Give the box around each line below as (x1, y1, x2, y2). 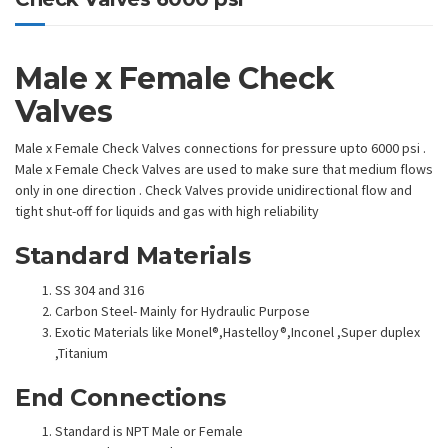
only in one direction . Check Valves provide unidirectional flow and (15, 181, 412, 200)
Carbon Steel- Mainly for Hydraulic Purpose (55, 301, 310, 320)
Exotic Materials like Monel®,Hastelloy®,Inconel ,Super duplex (55, 322, 420, 341)
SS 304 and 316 (55, 280, 144, 299)
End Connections (15, 382, 226, 412)
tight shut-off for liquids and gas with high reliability (15, 202, 319, 221)
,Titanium (55, 343, 108, 362)
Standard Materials (15, 241, 250, 271)
